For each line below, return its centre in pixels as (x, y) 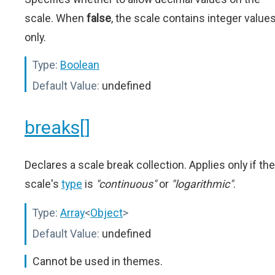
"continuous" (126, 184)
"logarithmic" (202, 184)
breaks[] (57, 127)
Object (107, 212)
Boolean (80, 64)
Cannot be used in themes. (98, 261)
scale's (43, 184)
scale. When (56, 18)
